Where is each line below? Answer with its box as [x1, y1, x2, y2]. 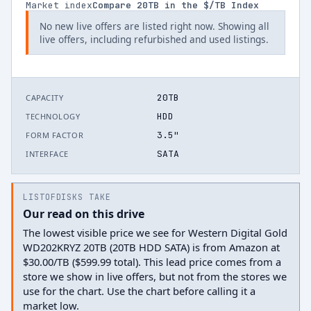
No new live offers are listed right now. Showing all [40, 19, 269, 33]
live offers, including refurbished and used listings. [40, 33, 269, 46]
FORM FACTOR [26, 130, 84, 140]
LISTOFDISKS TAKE [23, 192, 111, 202]
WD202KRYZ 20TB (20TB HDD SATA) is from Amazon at [23, 240, 280, 254]
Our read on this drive [23, 206, 144, 221]
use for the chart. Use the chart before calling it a [23, 284, 255, 298]
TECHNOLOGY [26, 111, 81, 121]
